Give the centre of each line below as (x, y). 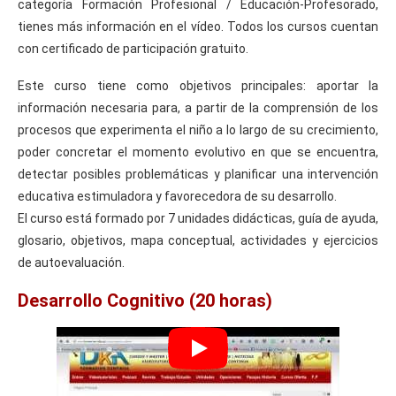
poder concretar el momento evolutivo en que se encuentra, (198, 152)
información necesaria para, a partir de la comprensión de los (198, 107)
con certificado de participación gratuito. (133, 48)
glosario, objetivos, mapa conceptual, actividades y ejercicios (198, 240)
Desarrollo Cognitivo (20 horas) (145, 300)
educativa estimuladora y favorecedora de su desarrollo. (177, 196)
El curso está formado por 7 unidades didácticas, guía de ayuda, (198, 218)
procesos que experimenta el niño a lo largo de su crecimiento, (198, 129)
